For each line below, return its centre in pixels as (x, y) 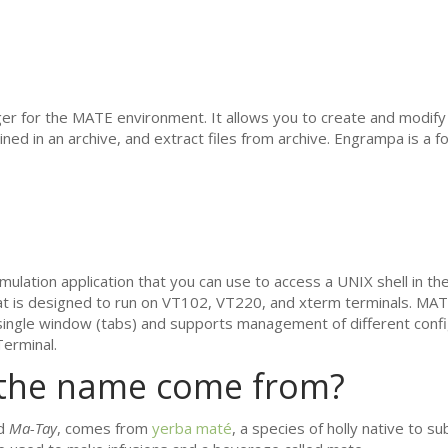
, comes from (104, 427)
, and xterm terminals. (338, 301)
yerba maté (191, 427)
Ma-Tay (32, 427)
